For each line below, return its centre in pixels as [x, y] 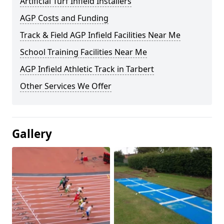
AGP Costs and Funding [64, 18]
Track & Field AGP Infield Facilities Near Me [100, 35]
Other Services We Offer [66, 86]
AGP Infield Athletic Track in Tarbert [87, 69]
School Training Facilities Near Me [83, 52]
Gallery [32, 134]
